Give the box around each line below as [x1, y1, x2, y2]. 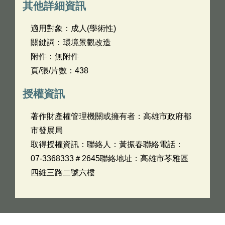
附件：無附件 [31, 52, 79, 61]
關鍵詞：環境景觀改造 [31, 38, 111, 47]
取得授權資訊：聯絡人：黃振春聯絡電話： [31, 140, 183, 149]
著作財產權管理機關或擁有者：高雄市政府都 [31, 112, 191, 121]
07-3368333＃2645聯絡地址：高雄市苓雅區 [31, 154, 188, 163]
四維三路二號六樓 [31, 168, 95, 177]
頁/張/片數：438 [31, 66, 88, 75]
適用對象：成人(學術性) [31, 24, 116, 33]
